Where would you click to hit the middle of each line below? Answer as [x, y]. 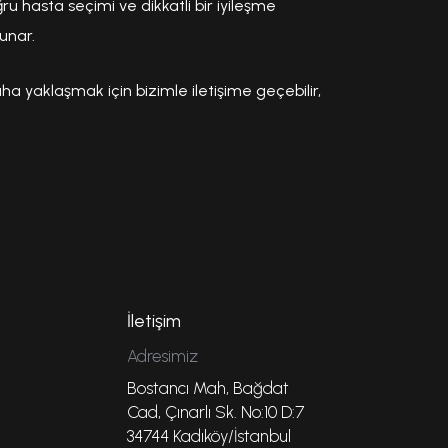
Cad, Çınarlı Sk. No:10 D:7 [216, 412]
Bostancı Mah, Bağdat [208, 388]
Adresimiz [163, 356]
